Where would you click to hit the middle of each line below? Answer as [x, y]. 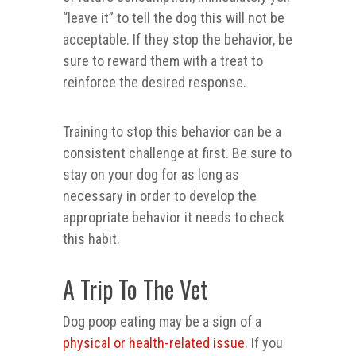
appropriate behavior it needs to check [174, 218]
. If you [264, 343]
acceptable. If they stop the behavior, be [178, 40]
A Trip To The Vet [135, 289]
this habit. [91, 239]
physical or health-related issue [154, 343]
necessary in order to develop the [160, 196]
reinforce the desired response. [155, 83]
